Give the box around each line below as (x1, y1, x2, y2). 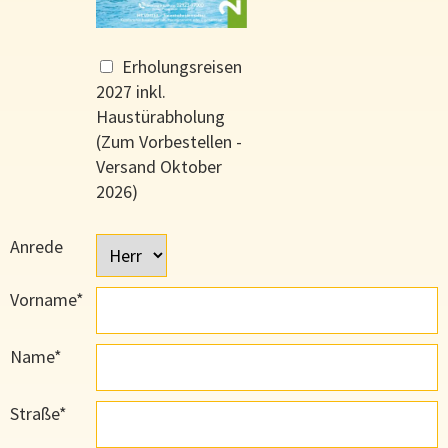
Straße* (10, 402, 67, 426)
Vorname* (10, 288, 84, 312)
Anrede (10, 235, 63, 259)
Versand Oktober (95, 155, 222, 179)
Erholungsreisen (121, 55, 242, 79)
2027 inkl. (95, 80, 166, 104)
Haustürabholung (95, 105, 225, 129)
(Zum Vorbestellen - (95, 130, 242, 154)
